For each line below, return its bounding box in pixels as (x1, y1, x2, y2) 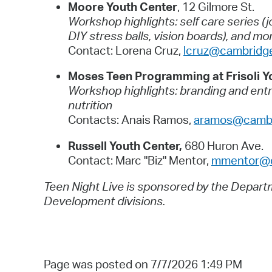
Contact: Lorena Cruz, (68, 42, 183, 58)
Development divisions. (44, 193, 168, 208)
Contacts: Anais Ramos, (68, 112, 194, 127)
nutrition (68, 98, 112, 113)
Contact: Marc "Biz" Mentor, (68, 152, 211, 168)
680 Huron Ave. (185, 138, 263, 153)
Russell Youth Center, (68, 138, 185, 153)
